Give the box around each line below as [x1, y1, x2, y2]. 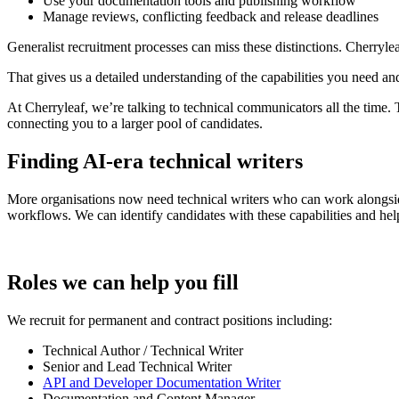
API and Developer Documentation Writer [43, 375, 281, 391]
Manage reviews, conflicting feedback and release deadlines [43, 8, 379, 24]
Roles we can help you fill [7, 271, 239, 295]
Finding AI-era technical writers [7, 149, 303, 173]
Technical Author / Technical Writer [43, 343, 243, 359]
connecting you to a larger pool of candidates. [7, 115, 263, 131]
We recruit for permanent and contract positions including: [7, 313, 332, 329]
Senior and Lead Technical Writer [43, 359, 232, 375]
